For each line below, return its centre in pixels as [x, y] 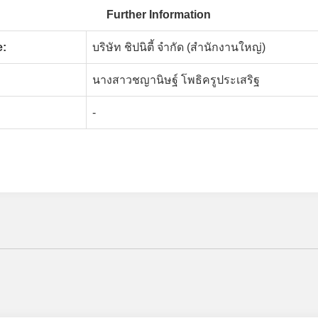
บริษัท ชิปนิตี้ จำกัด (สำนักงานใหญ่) [179, 48]
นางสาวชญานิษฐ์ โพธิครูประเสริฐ [176, 80]
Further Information [159, 15]
